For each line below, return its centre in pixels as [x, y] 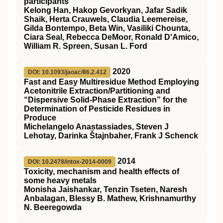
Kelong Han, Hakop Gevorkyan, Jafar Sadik [106, 10]
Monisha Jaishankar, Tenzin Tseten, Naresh [106, 189]
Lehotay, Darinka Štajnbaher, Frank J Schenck [111, 136]
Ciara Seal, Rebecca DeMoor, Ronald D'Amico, [111, 37]
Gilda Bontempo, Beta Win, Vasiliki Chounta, [107, 28]
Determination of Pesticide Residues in [97, 109]
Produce [40, 118]
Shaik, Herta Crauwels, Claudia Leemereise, [106, 19]
